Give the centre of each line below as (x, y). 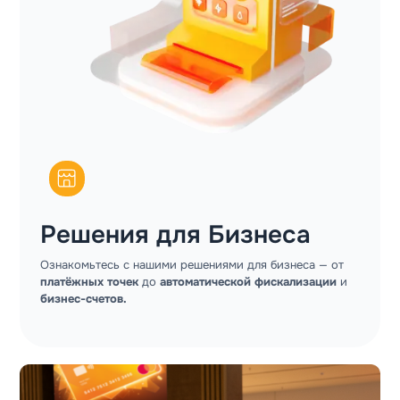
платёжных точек (92, 282)
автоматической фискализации (250, 282)
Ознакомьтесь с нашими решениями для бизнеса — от (192, 265)
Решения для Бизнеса (176, 235)
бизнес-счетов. (84, 299)
